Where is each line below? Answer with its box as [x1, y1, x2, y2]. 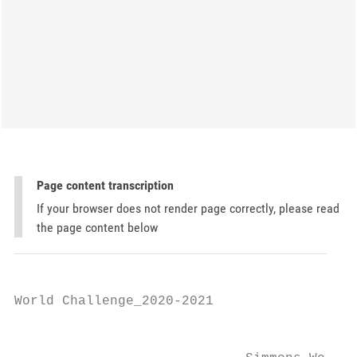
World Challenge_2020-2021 [14, 294, 214, 308]
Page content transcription [37, 178, 174, 193]
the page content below [37, 220, 158, 235]
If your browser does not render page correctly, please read [37, 201, 339, 216]
